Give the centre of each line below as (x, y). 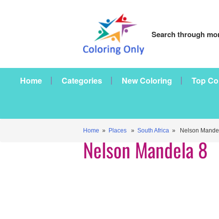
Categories (82, 80)
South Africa (153, 131)
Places (118, 131)
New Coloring (147, 80)
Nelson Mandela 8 (145, 150)
